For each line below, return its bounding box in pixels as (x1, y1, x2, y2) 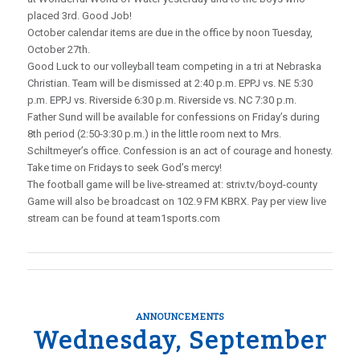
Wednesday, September (32, 326, 327, 355)
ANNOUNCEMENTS (135, 311, 224, 322)
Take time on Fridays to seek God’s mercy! (27, 162, 222, 174)
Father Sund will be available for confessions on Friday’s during (27, 111, 320, 123)
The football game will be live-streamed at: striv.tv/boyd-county (27, 178, 317, 190)
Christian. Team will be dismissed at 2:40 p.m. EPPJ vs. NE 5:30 (27, 77, 313, 89)
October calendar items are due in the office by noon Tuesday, (27, 27, 313, 39)
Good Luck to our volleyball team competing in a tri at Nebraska (27, 60, 321, 72)
